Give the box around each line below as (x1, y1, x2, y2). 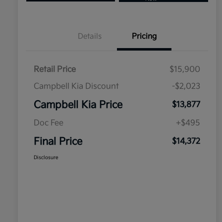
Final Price (34, 136, 82, 148)
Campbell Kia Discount (34, 82, 119, 92)
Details (78, 32, 102, 42)
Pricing (132, 32, 157, 42)
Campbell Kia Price (34, 99, 122, 111)
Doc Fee (34, 118, 63, 128)
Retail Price (34, 65, 76, 75)
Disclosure (34, 155, 58, 161)
